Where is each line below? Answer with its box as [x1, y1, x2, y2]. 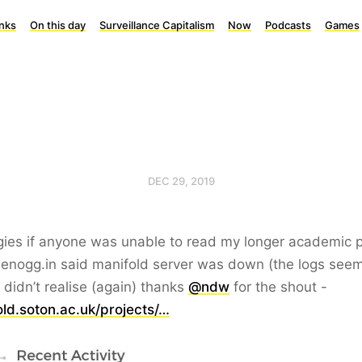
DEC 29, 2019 [147, 175, 215, 187]
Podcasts [265, 19, 311, 32]
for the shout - [229, 279, 327, 295]
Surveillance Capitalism [99, 19, 214, 32]
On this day [30, 19, 86, 32]
